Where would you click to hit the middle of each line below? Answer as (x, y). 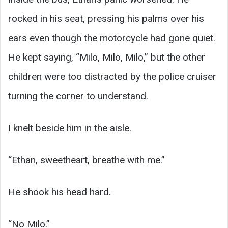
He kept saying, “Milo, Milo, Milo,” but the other (107, 58)
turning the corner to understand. (78, 96)
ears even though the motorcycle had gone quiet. (112, 38)
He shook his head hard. (60, 192)
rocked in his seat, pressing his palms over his (106, 19)
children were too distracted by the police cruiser (112, 77)
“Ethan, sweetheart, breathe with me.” (87, 160)
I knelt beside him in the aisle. (70, 128)
